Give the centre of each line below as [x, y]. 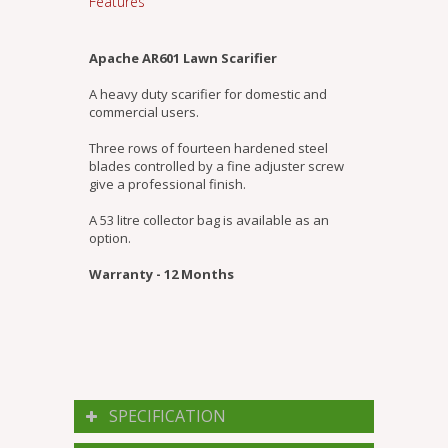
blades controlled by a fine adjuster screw [216, 166]
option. [110, 238]
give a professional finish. [167, 184]
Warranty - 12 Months [161, 274]
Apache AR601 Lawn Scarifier [183, 58]
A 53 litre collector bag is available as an [209, 220]
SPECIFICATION [167, 416]
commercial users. [144, 112]
